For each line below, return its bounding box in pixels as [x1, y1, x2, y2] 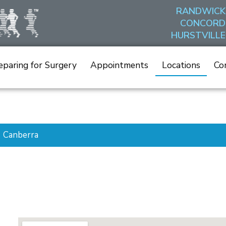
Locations [161, 59, 200, 71]
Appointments [90, 59, 149, 71]
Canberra [3, 129, 38, 141]
